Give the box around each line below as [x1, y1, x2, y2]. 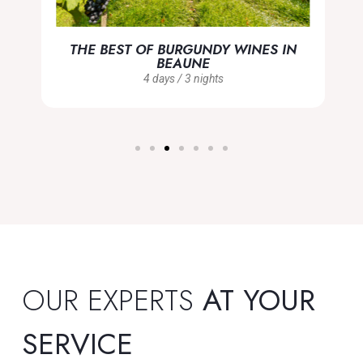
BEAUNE [154, 53, 208, 73]
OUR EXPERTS [21, 279, 203, 322]
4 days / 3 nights [141, 71, 222, 85]
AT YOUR [202, 279, 315, 322]
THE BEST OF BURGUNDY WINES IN [67, 39, 295, 59]
